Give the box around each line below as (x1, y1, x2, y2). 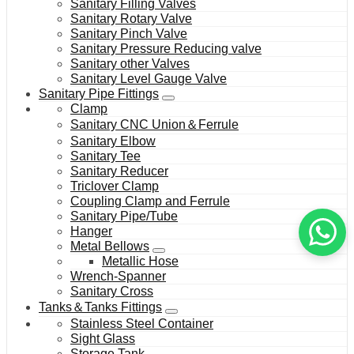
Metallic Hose (102, 254, 179, 268)
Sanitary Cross (70, 284, 153, 298)
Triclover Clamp (70, 179, 159, 193)
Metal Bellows (70, 239, 149, 253)
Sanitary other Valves (70, 56, 190, 70)
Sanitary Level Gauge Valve (70, 71, 227, 85)
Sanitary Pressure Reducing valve (70, 41, 262, 55)
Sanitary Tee (70, 149, 141, 163)
